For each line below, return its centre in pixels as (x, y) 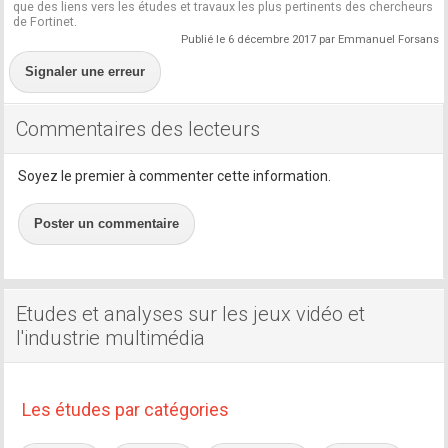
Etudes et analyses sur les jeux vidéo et (191, 313)
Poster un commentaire (107, 223)
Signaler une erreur (85, 71)
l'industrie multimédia (111, 337)
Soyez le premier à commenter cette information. (175, 175)
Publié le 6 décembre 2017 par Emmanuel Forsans (309, 39)
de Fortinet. (45, 21)
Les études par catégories (126, 409)
